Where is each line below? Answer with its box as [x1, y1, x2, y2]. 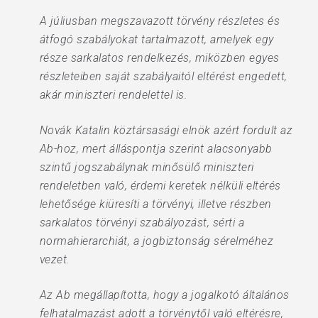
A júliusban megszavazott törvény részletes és [39, 14, 280, 28]
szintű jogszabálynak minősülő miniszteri [39, 160, 254, 174]
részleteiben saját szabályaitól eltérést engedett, [39, 70, 287, 83]
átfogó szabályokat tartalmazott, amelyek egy [39, 33, 274, 46]
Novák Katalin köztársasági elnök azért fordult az [39, 124, 293, 137]
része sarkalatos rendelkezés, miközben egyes [39, 51, 280, 65]
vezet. [39, 253, 70, 266]
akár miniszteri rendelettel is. [39, 88, 188, 102]
